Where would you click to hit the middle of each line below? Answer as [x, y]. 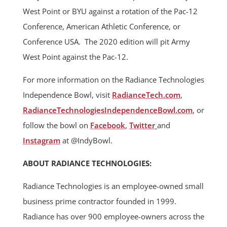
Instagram [41, 141]
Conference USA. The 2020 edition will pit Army [106, 42]
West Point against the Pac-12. [75, 57]
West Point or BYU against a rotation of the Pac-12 [110, 11]
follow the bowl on [56, 125]
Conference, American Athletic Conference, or [101, 27]
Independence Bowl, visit [67, 95]
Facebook [107, 125]
